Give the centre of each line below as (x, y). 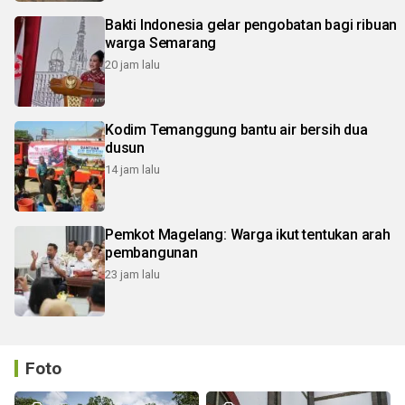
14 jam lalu (132, 170)
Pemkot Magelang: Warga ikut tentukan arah (248, 235)
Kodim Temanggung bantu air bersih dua (236, 130)
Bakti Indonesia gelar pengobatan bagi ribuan (251, 25)
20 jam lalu (132, 65)
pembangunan (151, 253)
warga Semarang (161, 43)
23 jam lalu (132, 275)
